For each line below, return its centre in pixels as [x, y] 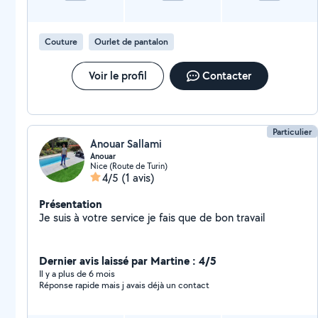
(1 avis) [138, 178]
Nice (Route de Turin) [129, 166]
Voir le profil [117, 76]
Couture [61, 42]
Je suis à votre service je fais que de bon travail [152, 218]
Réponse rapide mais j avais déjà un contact [124, 285]
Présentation [71, 204]
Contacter [226, 76]
